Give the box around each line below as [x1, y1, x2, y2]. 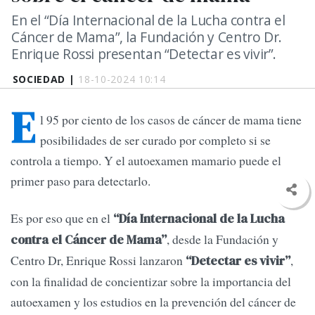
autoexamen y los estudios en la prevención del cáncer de [11, 293, 296, 311]
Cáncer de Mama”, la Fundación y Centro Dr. [11, 27, 282, 46]
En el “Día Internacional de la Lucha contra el [11, 11, 285, 30]
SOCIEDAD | [12, 72, 79, 86]
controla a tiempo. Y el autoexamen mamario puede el [11, 152, 281, 169]
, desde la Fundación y [167, 231, 278, 248]
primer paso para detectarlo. [11, 172, 150, 190]
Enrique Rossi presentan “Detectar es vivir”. [11, 44, 277, 63]
